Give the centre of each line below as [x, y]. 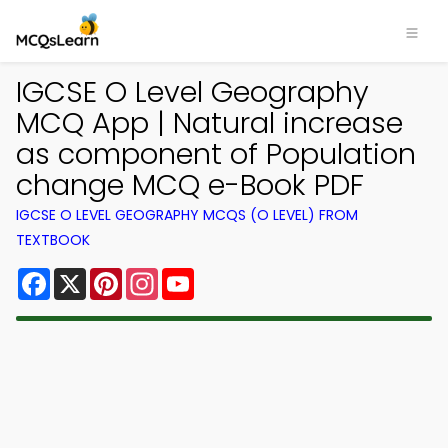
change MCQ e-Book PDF [190, 185]
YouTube [228, 275]
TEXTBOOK [53, 240]
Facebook [89, 275]
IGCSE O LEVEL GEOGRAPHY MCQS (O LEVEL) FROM [187, 215]
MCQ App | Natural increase [209, 123]
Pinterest [158, 275]
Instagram [199, 275]
